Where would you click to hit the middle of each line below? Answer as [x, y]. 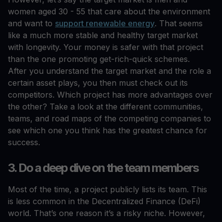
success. [25, 142]
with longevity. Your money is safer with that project [106, 47]
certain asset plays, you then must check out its [98, 83]
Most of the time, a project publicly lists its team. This [108, 190]
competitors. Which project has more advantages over [110, 95]
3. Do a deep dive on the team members [103, 168]
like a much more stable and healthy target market [103, 35]
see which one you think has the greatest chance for [108, 131]
